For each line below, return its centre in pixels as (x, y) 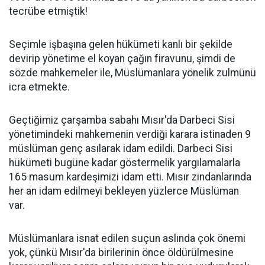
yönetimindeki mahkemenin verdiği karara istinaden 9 (130, 134)
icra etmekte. (39, 87)
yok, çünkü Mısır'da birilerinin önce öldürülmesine (121, 252)
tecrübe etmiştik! (48, 11)
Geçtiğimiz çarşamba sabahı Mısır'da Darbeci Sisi (122, 120)
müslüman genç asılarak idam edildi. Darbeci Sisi (121, 148)
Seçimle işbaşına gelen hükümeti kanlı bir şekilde (121, 44)
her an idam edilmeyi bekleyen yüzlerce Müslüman (124, 191)
